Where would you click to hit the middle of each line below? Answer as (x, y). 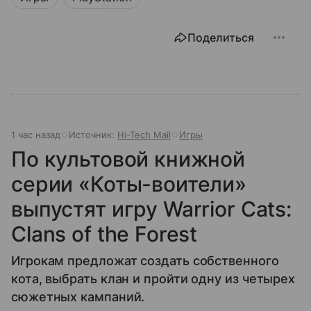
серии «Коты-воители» (129, 184)
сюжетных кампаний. (78, 296)
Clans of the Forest (104, 234)
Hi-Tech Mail (144, 134)
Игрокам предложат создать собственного (145, 260)
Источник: (93, 134)
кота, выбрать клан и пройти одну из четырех (153, 278)
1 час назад (36, 134)
